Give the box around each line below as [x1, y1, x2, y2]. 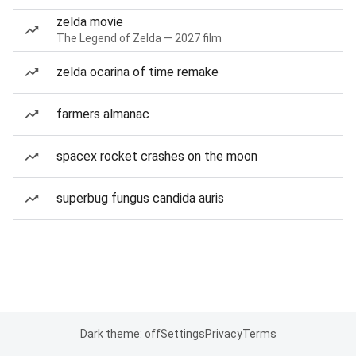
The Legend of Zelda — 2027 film [56, 32, 222, 44]
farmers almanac [56, 106, 149, 122]
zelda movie [56, 14, 123, 29]
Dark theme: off [79, 327, 161, 340]
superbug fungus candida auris [56, 191, 224, 206]
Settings [160, 327, 205, 340]
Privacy [204, 327, 242, 340]
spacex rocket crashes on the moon [56, 149, 257, 164]
